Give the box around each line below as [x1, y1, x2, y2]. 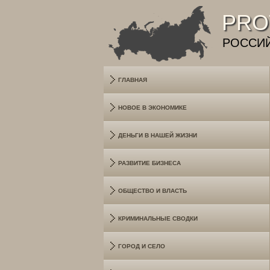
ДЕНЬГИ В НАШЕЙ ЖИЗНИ [118, 132, 197, 139]
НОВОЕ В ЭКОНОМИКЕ [118, 104, 187, 111]
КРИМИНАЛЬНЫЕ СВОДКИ [118, 215, 198, 222]
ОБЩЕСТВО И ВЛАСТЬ [118, 187, 187, 194]
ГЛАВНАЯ [118, 77, 147, 83]
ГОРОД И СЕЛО [118, 243, 165, 250]
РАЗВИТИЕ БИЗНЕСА [118, 160, 181, 166]
